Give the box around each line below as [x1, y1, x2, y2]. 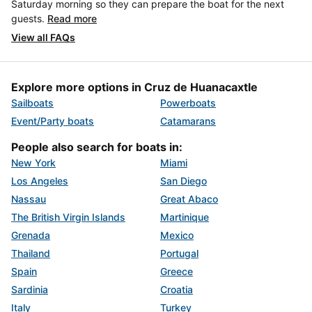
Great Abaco [160, 193, 218, 205]
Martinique [160, 211, 209, 223]
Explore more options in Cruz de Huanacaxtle [11, 80, 258, 94]
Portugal [160, 247, 198, 259]
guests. [11, 13, 47, 24]
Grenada [11, 229, 50, 241]
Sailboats [11, 97, 54, 109]
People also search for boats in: [11, 140, 182, 154]
